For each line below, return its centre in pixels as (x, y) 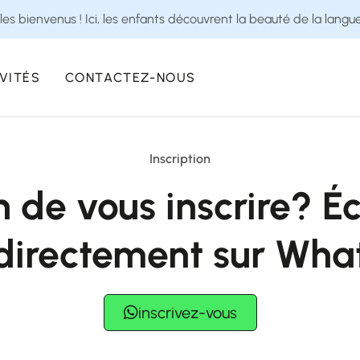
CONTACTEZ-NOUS (131, 77)
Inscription (180, 159)
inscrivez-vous (187, 313)
